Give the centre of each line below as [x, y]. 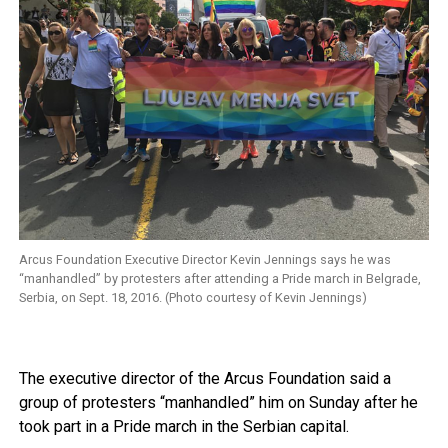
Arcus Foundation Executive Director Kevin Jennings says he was [204, 260]
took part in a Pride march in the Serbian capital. [183, 427]
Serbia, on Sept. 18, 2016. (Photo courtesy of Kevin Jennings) [192, 298]
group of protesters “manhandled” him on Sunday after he [218, 403]
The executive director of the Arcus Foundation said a [204, 379]
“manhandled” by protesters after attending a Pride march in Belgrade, [219, 279]
